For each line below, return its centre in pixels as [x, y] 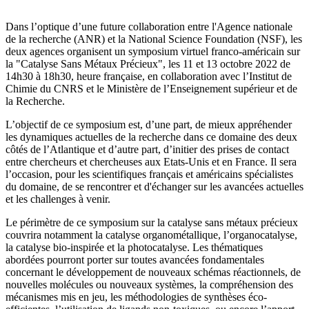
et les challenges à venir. [58, 199]
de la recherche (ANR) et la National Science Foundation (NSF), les [154, 39]
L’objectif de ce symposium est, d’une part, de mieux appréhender [149, 125]
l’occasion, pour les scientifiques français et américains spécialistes [149, 175]
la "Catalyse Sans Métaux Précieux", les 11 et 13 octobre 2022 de [148, 64]
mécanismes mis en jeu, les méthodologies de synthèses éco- [136, 297]
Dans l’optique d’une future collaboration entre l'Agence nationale [149, 27]
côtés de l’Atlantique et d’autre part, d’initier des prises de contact [147, 150]
